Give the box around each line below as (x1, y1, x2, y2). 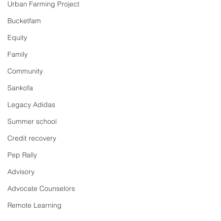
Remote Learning (7, 201, 62, 210)
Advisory (7, 167, 35, 176)
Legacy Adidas (7, 100, 55, 109)
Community (7, 67, 43, 75)
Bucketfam (7, 16, 41, 25)
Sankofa (7, 83, 33, 92)
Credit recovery (7, 134, 56, 143)
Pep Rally (7, 150, 37, 159)
